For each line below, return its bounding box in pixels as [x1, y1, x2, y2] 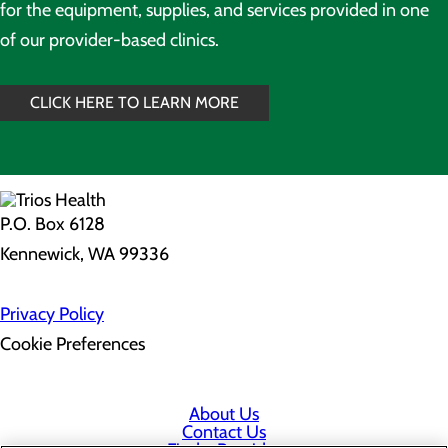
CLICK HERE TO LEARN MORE [30, 93, 239, 112]
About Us [189, 403, 259, 425]
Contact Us [182, 421, 266, 443]
